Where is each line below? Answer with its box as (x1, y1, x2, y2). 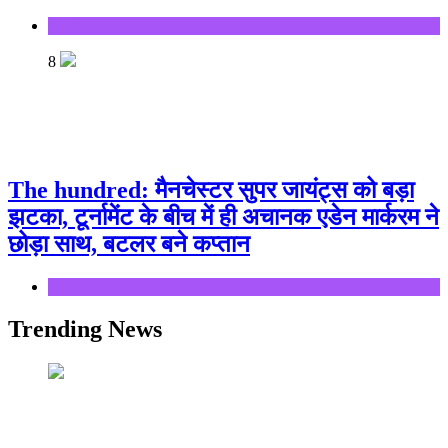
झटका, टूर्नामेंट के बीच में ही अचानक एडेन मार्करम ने (8, 203, 439, 230)
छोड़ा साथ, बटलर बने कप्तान (8, 230, 250, 257)
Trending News (8, 315, 162, 342)
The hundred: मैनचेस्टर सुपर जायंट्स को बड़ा (8, 176, 414, 203)
